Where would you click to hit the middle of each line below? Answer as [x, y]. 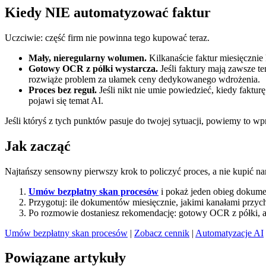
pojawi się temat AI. [66, 100]
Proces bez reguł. [63, 90]
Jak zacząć [38, 146]
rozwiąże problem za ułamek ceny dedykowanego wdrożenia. [144, 79]
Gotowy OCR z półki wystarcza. [93, 68]
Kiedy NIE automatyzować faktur [108, 12]
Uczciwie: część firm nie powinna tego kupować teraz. [107, 37]
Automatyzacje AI [229, 233]
